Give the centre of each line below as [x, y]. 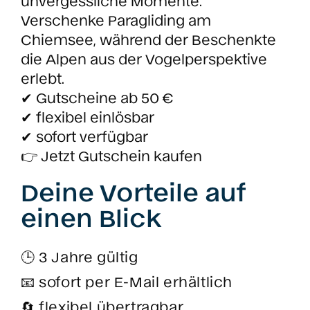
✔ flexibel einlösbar [88, 117]
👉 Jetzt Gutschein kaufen [111, 155]
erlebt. [43, 78]
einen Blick [91, 217]
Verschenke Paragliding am [116, 20]
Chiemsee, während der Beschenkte [148, 39]
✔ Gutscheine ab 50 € [97, 97]
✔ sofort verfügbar [84, 136]
